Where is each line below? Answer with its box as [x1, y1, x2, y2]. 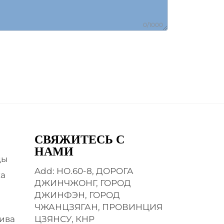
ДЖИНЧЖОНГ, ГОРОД [34, 178, 131, 188]
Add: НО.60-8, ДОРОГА [34, 166, 133, 176]
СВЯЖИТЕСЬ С [34, 133, 124, 146]
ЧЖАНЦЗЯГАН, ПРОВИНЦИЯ [34, 202, 162, 212]
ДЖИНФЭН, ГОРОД [34, 190, 120, 200]
